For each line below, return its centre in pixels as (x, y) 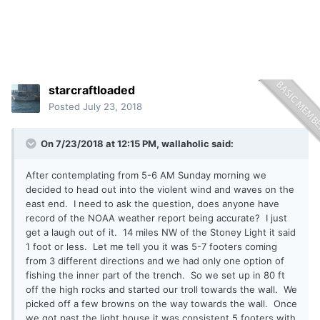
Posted (66, 107)
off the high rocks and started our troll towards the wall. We (161, 290)
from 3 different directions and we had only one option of (155, 261)
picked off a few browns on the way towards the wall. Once (161, 304)
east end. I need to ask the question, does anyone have (152, 204)
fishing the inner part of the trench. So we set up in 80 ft (155, 275)
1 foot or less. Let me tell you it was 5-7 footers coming (151, 247)
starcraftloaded (92, 90)
